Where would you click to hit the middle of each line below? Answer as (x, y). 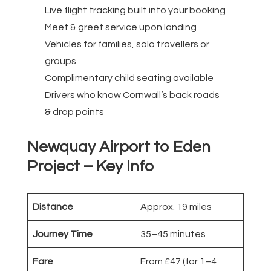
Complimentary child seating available (129, 78)
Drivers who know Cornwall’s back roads (132, 95)
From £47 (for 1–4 (178, 261)
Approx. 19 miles (176, 207)
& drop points (74, 112)
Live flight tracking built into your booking (135, 10)
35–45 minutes (173, 234)
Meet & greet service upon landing (120, 27)
